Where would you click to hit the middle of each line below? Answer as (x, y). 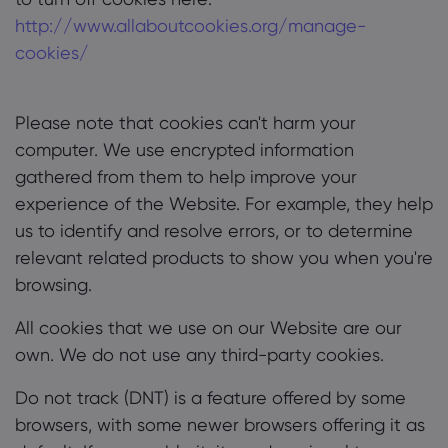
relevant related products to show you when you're (224, 257)
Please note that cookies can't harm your (185, 122)
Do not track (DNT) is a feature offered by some (210, 397)
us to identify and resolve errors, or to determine (214, 230)
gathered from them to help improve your (186, 176)
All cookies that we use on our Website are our (208, 327)
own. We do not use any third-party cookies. (199, 354)
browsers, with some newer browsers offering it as (220, 424)
